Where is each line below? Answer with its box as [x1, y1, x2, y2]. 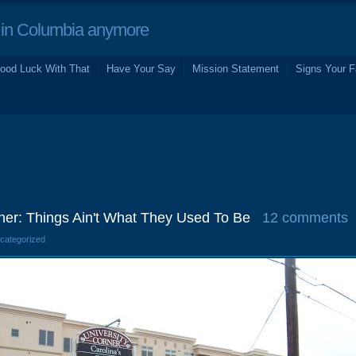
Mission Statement [192, 63, 279, 75]
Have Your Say [106, 63, 176, 75]
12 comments [262, 210, 348, 226]
